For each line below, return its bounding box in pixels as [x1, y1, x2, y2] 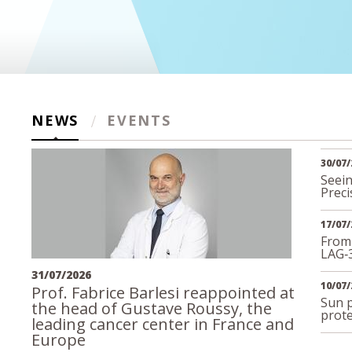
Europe [31, 329, 86, 350]
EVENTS [107, 111, 171, 130]
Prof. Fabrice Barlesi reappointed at [31, 282, 295, 303]
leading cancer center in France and [31, 313, 295, 335]
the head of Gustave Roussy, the [31, 298, 273, 319]
